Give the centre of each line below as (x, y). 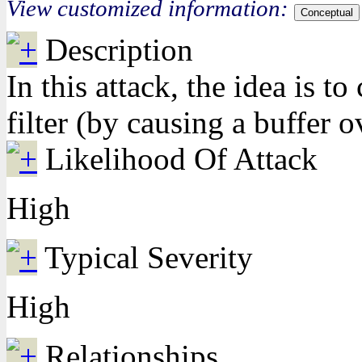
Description (119, 50)
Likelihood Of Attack (181, 159)
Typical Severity (149, 257)
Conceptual (327, 13)
